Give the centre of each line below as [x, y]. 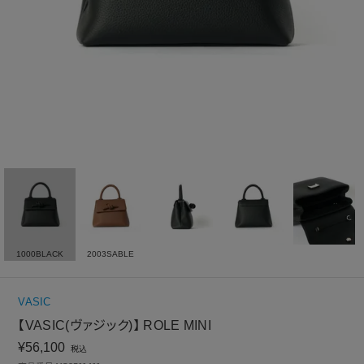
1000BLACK [39, 253]
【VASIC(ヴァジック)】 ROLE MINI [115, 325]
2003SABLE [111, 253]
